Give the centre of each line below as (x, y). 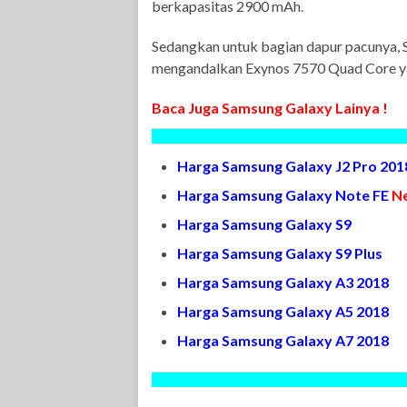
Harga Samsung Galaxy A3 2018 (283, 282)
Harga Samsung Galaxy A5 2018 (283, 311)
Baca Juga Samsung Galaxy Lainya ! (270, 108)
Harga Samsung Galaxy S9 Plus (280, 253)
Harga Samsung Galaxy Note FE (284, 195)
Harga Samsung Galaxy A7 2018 (283, 340)
